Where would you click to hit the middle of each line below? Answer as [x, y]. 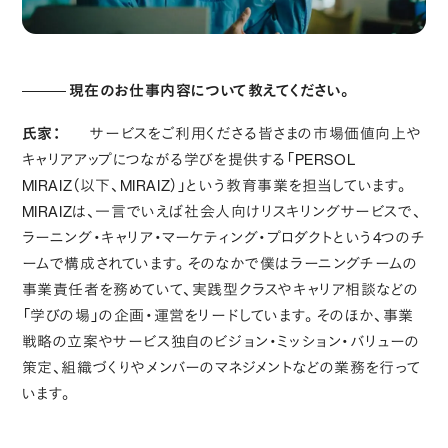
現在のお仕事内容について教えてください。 [211, 91]
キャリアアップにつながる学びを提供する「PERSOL [188, 160]
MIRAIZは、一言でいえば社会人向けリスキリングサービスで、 [221, 212]
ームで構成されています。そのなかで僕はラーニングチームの [219, 264]
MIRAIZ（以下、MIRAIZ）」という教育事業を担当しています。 [216, 186]
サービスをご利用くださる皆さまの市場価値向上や [256, 134]
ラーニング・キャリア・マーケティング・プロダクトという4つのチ [223, 238]
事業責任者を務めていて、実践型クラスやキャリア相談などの [220, 290]
